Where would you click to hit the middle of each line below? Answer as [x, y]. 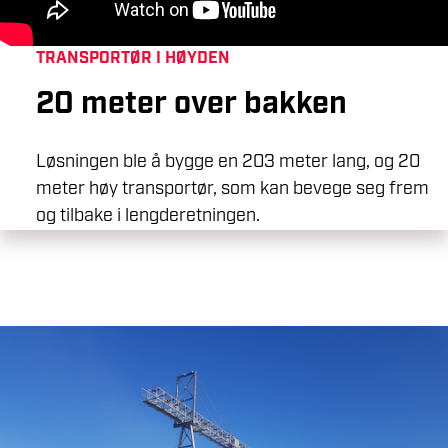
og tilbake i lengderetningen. [148, 215]
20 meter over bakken [191, 100]
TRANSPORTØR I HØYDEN [133, 56]
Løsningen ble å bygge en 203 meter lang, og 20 [228, 161]
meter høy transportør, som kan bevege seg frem [232, 188]
